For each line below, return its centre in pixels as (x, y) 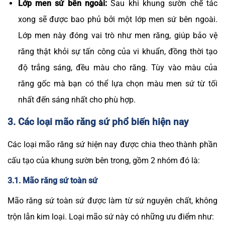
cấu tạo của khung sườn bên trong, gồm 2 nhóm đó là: (104, 160)
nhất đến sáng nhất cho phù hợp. (77, 99)
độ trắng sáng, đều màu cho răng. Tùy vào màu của (118, 67)
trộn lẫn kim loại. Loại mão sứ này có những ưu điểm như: (111, 216)
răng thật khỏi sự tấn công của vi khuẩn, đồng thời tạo (118, 51)
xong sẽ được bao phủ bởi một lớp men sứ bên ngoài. (118, 19)
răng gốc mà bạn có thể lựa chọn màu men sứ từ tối (118, 83)
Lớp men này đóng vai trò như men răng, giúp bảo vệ (118, 35)
